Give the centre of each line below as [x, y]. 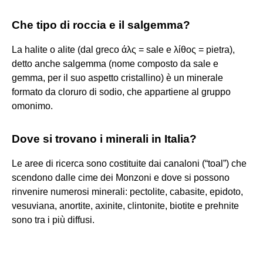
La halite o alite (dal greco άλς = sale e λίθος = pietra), [123, 49]
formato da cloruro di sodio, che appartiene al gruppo [121, 92]
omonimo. [32, 106]
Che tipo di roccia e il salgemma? [101, 25]
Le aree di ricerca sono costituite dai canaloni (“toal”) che [129, 163]
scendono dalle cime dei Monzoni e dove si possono [121, 177]
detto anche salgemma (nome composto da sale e [115, 63]
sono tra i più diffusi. [53, 220]
